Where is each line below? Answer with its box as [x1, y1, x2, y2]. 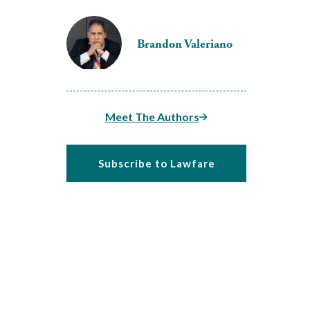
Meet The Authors [105, 110, 199, 123]
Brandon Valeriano [137, 35, 232, 52]
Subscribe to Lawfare [98, 157, 215, 170]
